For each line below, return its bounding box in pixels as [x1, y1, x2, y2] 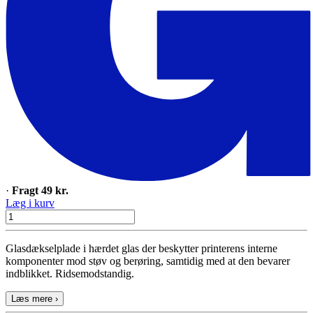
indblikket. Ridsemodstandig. [6, 268, 134, 280]
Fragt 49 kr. [12, 184, 68, 197]
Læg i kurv [6, 197, 54, 210]
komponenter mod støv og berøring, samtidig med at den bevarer [6, 255, 290, 268]
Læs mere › [11, 293, 58, 305]
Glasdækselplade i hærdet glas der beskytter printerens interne [6, 242, 277, 255]
